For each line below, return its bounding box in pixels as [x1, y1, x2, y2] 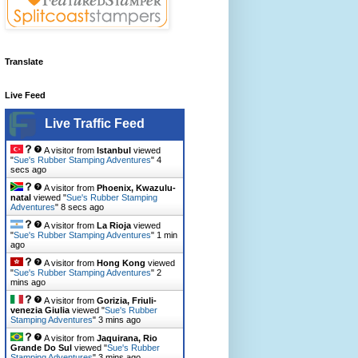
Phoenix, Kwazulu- [97, 182, 176, 193]
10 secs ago [61, 201, 109, 212]
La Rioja [97, 220, 131, 230]
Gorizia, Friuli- [97, 295, 157, 305]
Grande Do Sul [10, 342, 72, 352]
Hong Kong [97, 257, 145, 268]
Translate [5, 56, 43, 66]
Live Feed [5, 89, 46, 100]
